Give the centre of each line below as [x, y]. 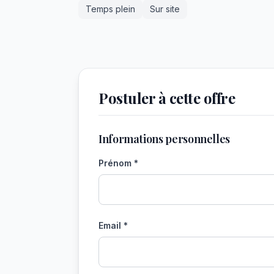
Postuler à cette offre [167, 98]
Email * [113, 225]
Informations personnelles [164, 139]
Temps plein [110, 9]
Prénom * [118, 163]
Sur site [165, 9]
